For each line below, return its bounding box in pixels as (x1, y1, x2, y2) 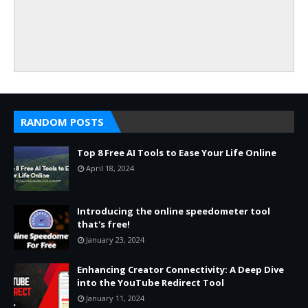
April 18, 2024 (86, 163, 134, 173)
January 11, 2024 (86, 293, 144, 303)
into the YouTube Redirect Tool (77, 276, 224, 289)
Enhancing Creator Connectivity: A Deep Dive (77, 263, 284, 276)
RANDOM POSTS (21, 115, 104, 129)
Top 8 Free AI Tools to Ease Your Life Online (77, 146, 276, 159)
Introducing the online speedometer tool (77, 205, 270, 217)
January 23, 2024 (86, 234, 144, 245)
